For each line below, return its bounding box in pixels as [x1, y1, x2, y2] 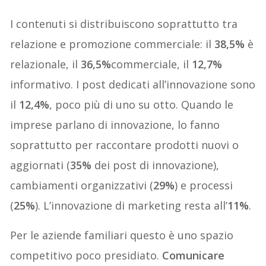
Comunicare [162, 248, 225, 262]
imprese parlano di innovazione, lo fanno [10, 117, 220, 132]
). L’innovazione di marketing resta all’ [35, 198, 228, 213]
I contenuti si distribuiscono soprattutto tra [10, 16, 238, 31]
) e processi [175, 178, 233, 192]
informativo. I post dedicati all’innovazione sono [10, 77, 256, 91]
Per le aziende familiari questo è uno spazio [10, 227, 234, 242]
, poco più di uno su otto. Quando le [49, 97, 234, 112]
